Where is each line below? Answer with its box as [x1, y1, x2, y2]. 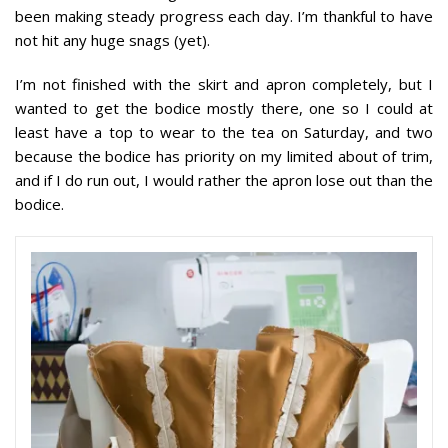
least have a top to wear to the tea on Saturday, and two [15, 121, 433, 142]
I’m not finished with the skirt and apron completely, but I [15, 73, 433, 94]
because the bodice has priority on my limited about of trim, [15, 145, 433, 166]
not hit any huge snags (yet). [15, 29, 210, 50]
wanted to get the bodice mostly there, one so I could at [15, 97, 433, 118]
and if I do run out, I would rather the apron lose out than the [15, 169, 433, 190]
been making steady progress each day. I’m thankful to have [15, 5, 433, 26]
